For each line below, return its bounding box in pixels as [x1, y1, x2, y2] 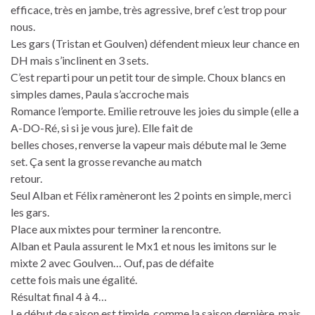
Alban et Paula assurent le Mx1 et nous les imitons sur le [11, 238, 276, 252]
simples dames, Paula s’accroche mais [11, 86, 189, 101]
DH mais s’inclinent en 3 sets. [11, 53, 148, 67]
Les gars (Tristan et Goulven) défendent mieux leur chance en [11, 36, 300, 50]
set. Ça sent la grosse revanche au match [11, 154, 202, 168]
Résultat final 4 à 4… [11, 289, 107, 303]
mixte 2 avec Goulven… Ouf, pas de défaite [11, 255, 214, 269]
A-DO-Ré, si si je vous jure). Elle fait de [11, 120, 193, 134]
